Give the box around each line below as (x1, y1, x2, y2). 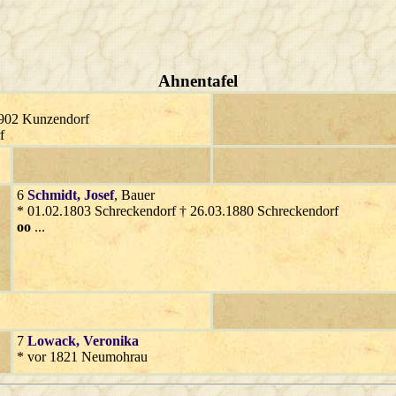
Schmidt (27, 187, 77, 202)
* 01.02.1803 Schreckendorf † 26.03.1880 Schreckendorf (17, 202, 339, 218)
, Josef (77, 187, 114, 202)
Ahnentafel (158, 71, 238, 90)
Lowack (27, 332, 76, 348)
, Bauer (114, 187, 155, 202)
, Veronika (76, 332, 139, 348)
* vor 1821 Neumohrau (17, 348, 148, 364)
